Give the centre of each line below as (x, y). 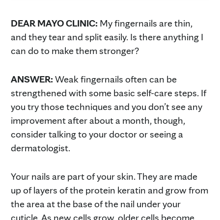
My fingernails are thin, (146, 23)
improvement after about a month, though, (98, 120)
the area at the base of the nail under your (96, 204)
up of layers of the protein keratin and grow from (110, 190)
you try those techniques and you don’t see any (107, 106)
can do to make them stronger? (75, 50)
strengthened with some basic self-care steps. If (109, 93)
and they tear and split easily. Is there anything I (107, 37)
